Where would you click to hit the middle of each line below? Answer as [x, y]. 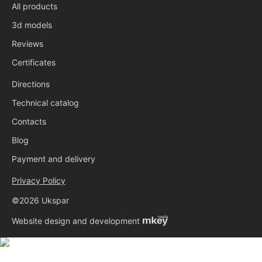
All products [35, 6]
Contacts [29, 121]
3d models [32, 25]
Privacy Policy [39, 180]
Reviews [27, 44]
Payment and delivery [54, 159]
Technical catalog [45, 103]
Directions [31, 84]
